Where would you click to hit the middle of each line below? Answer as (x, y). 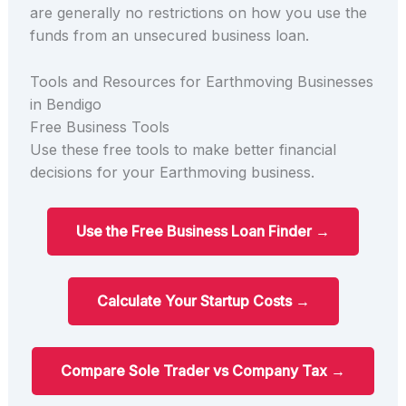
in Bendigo (65, 104)
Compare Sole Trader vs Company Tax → (203, 370)
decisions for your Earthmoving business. (172, 172)
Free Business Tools (99, 126)
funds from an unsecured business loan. (169, 36)
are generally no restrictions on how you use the (198, 13)
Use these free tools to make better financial (183, 149)
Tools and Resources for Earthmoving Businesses (201, 81)
